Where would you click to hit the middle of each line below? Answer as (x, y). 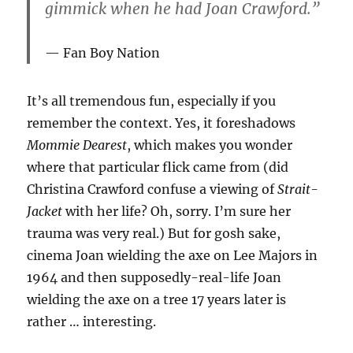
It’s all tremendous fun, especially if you (152, 101)
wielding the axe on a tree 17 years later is (157, 300)
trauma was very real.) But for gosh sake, (154, 234)
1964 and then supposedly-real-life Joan (154, 278)
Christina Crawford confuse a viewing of (152, 190)
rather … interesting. (92, 322)
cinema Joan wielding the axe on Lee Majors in (173, 256)
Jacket (46, 212)
